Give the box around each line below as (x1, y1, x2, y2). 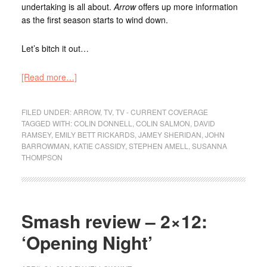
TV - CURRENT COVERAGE (115, 106, 208, 117)
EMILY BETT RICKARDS (54, 129, 135, 139)
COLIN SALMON (135, 117, 190, 128)
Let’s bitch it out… (21, 42, 89, 54)
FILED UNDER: (21, 106, 73, 117)
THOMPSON (21, 151, 63, 162)
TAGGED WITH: (21, 117, 74, 128)
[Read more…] (21, 70, 77, 83)
